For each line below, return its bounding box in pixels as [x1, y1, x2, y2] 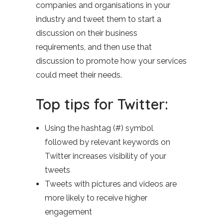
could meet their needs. [36, 70, 122, 80]
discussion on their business [36, 28, 137, 38]
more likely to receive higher [45, 193, 147, 203]
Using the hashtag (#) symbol [45, 123, 153, 133]
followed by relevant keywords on [45, 137, 170, 147]
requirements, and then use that [36, 42, 152, 52]
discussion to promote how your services [36, 56, 187, 66]
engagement [45, 207, 92, 217]
